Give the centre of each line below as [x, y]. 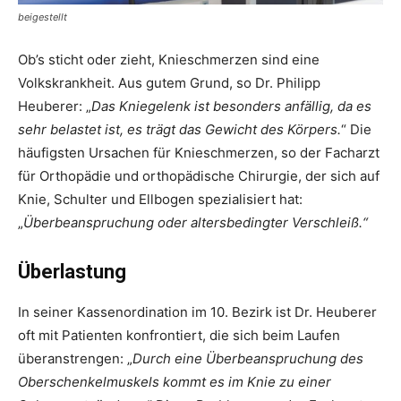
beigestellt [43, 17]
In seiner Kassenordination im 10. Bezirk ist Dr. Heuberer [197, 312]
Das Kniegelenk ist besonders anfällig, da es [231, 106]
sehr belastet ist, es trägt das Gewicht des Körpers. [179, 129]
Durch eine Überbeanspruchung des [248, 358]
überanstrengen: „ [75, 358]
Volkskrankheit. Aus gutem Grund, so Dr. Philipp [169, 83]
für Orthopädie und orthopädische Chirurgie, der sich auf [199, 176]
